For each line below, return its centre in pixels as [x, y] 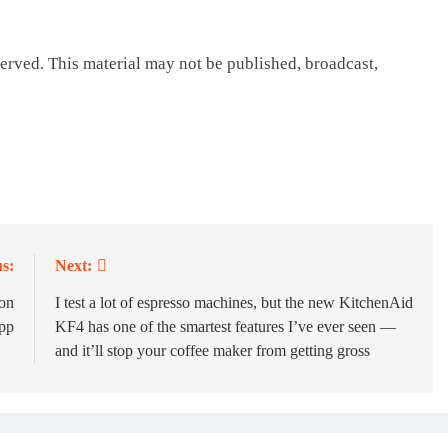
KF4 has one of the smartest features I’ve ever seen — [225, 326]
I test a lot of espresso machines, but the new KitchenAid [233, 302]
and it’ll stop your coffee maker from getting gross [212, 350]
